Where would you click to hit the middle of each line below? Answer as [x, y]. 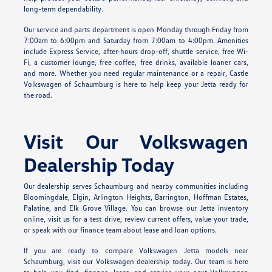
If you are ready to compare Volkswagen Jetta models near [136, 250]
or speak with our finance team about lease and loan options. [120, 229]
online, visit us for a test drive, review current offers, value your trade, [136, 219]
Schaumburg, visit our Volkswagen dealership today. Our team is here [136, 261]
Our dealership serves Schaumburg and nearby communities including [136, 186]
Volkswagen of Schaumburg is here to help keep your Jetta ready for [136, 84]
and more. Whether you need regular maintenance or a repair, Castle [136, 73]
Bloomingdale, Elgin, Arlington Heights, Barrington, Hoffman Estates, [136, 197]
